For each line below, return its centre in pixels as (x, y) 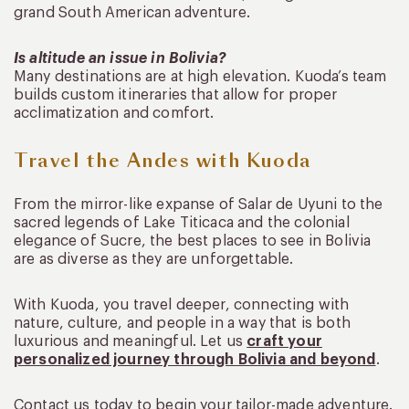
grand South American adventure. (132, 13)
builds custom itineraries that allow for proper (176, 95)
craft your (284, 342)
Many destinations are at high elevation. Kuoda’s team (200, 77)
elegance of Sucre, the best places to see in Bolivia (193, 241)
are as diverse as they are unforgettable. (154, 260)
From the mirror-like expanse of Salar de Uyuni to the (199, 205)
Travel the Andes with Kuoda (163, 161)
